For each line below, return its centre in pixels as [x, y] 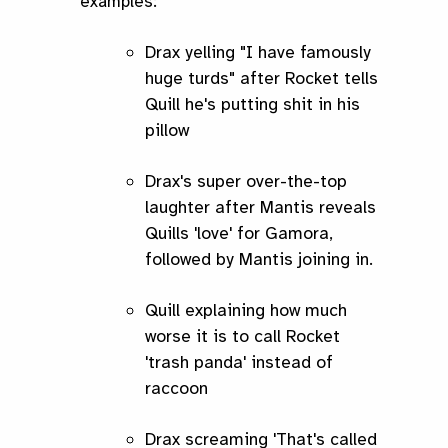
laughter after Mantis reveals [260, 207]
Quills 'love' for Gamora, [239, 233]
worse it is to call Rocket [242, 336]
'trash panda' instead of [239, 362]
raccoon [176, 388]
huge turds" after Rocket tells [261, 78]
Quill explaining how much [246, 310]
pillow [167, 130]
